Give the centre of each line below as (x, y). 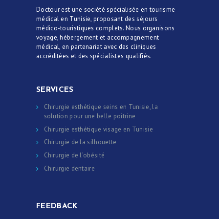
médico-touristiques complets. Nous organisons (106, 28)
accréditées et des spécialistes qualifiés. (94, 56)
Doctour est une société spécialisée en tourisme (106, 10)
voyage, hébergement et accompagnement (98, 38)
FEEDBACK (57, 206)
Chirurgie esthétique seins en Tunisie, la (101, 107)
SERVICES (55, 90)
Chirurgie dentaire (69, 168)
